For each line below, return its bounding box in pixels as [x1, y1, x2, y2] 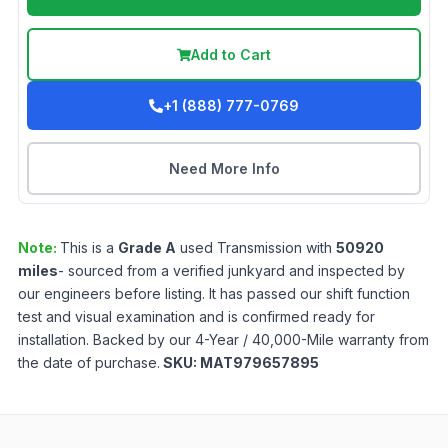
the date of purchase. [18, 354, 160, 372]
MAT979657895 [200, 354, 319, 372]
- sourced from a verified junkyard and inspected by [58, 262, 405, 280]
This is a [60, 239, 118, 257]
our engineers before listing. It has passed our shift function [18, 285, 410, 303]
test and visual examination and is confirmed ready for [18, 308, 375, 326]
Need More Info [168, 160, 280, 178]
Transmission [217, 239, 302, 257]
